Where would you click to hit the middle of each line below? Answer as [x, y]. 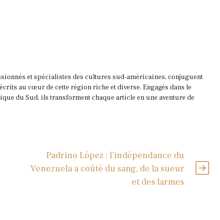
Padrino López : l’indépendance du [115, 155]
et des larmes [158, 182]
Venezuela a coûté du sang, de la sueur [107, 168]
